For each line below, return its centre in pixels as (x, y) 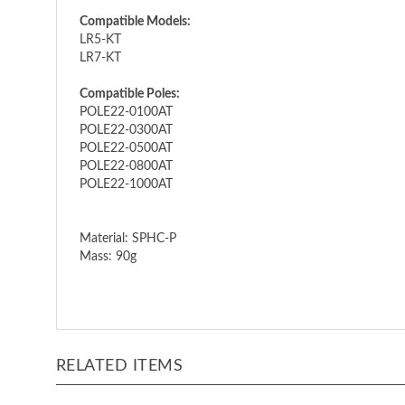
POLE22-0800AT (126, 166)
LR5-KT (100, 40)
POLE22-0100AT (126, 112)
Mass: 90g (108, 257)
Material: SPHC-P (128, 239)
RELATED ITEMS (120, 366)
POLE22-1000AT (126, 184)
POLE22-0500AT (126, 148)
